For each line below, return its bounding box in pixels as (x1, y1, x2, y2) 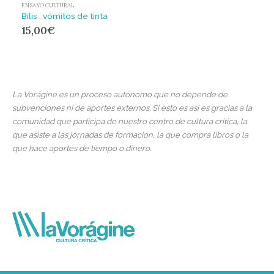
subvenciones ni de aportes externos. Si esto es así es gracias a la (12, 103, 252, 113)
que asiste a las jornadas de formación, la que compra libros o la (12, 130, 248, 139)
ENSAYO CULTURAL (21, 2, 74, 10)
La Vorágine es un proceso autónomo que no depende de (12, 89, 228, 99)
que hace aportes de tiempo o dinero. (12, 143, 151, 153)
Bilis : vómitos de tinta (21, 11, 108, 21)
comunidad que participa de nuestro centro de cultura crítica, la (12, 116, 247, 126)
